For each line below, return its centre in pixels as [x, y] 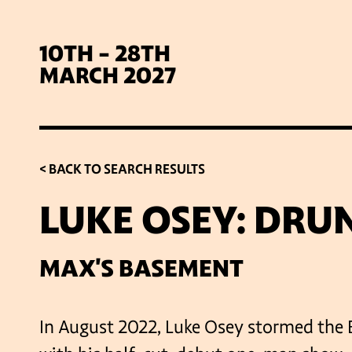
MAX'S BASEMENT [141, 268]
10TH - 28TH [105, 53]
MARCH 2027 [108, 75]
